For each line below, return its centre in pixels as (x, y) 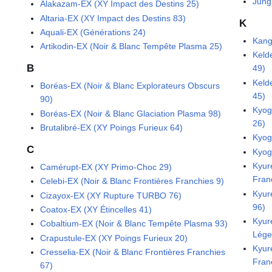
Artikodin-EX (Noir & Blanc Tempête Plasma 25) (131, 46)
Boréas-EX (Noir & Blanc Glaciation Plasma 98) (131, 113)
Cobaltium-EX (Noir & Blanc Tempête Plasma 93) (134, 224)
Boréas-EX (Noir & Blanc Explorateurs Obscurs (130, 86)
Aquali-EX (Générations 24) (93, 32)
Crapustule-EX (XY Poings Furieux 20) (114, 238)
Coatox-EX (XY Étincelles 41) (96, 209)
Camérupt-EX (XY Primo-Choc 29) (106, 167)
